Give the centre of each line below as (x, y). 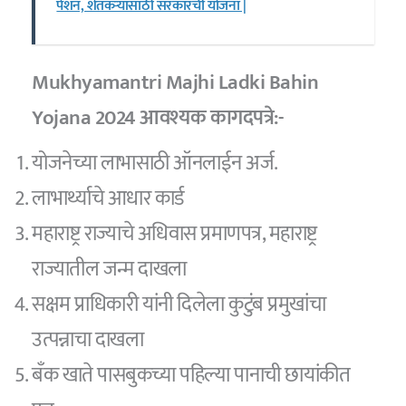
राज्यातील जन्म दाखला (109, 270)
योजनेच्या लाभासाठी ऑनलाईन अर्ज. (155, 164)
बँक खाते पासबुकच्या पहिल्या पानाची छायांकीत (191, 376)
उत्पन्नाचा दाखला (88, 340)
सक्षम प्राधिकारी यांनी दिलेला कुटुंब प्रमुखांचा (179, 305)
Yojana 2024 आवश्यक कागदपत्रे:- (158, 117)
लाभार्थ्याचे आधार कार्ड (108, 199)
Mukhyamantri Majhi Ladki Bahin (175, 82)
